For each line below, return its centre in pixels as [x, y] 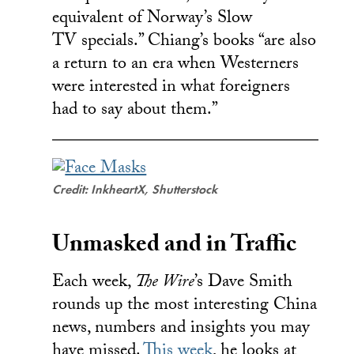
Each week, [94, 283]
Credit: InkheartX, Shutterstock [135, 189]
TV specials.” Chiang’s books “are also [185, 42]
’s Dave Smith [244, 283]
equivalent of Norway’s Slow [153, 19]
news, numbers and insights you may [181, 329]
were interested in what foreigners [171, 88]
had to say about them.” [136, 111]
